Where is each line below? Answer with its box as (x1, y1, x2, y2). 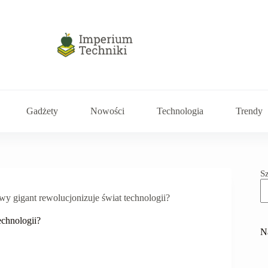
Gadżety (26, 106, 59, 116)
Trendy (236, 106, 263, 116)
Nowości (90, 106, 125, 116)
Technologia (157, 106, 204, 116)
